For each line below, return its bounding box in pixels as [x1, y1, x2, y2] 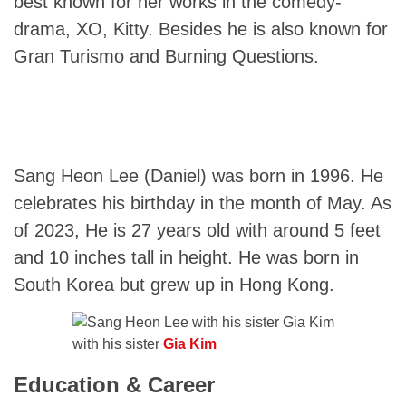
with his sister [72, 336, 163, 352]
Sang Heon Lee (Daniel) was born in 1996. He [14, 166, 383, 186]
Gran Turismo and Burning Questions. [14, 46, 324, 66]
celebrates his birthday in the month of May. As [14, 193, 391, 213]
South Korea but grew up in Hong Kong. [14, 275, 340, 295]
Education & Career [14, 372, 215, 397]
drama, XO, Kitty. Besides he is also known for [14, 19, 388, 39]
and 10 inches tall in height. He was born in [14, 247, 359, 267]
